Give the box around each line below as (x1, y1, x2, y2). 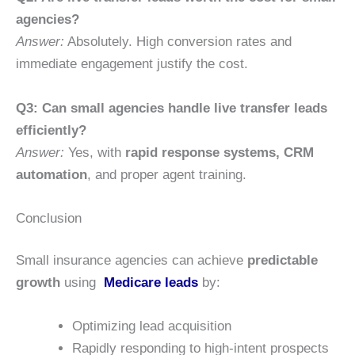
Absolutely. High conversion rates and (64, 34, 292, 50)
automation (16, 166, 87, 182)
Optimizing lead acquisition (72, 319, 231, 334)
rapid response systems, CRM (125, 144, 314, 160)
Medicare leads (104, 275, 198, 291)
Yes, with (64, 144, 125, 160)
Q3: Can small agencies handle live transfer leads (16, 100, 327, 116)
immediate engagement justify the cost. (16, 56, 248, 72)
